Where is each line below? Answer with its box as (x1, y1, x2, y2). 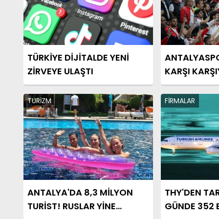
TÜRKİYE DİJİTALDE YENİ (27, 51, 129, 64)
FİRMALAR (164, 95, 195, 106)
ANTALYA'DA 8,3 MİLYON (27, 186, 133, 199)
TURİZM (27, 95, 51, 106)
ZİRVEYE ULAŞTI (27, 65, 93, 77)
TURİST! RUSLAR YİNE (27, 200, 116, 213)
